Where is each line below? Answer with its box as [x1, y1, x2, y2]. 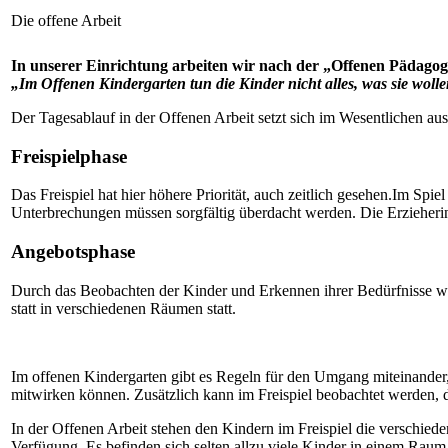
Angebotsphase [11, 241, 135, 263]
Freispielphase [11, 145, 127, 167]
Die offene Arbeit [11, 11, 121, 29]
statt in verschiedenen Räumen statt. [11, 299, 236, 317]
